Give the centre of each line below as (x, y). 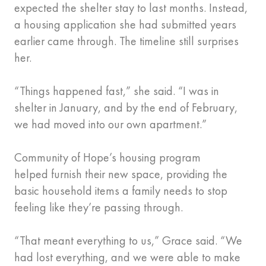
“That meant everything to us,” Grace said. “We (128, 241)
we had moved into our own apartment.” (112, 124)
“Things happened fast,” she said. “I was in (117, 91)
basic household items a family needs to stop (121, 191)
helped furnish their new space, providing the (121, 174)
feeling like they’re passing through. (100, 208)
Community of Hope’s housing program (107, 158)
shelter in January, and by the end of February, (126, 108)
